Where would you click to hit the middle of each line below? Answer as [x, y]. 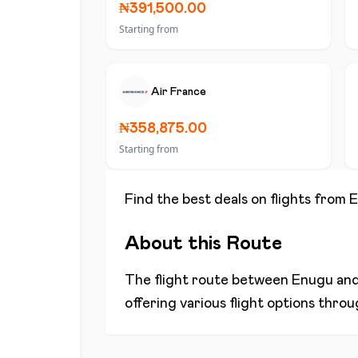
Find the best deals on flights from [237, 200]
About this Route [203, 244]
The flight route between [208, 280]
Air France [179, 92]
